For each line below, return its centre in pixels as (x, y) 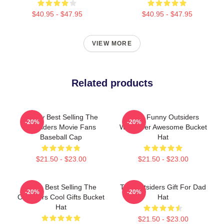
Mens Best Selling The (61, 187)
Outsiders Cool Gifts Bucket (61, 197)
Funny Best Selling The (61, 117)
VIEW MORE (112, 43)
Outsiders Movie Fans (61, 127)
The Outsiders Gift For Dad (163, 187)
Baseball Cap (61, 137)
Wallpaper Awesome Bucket (163, 127)
